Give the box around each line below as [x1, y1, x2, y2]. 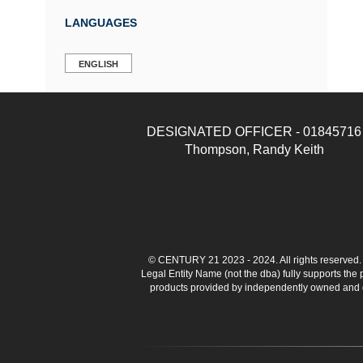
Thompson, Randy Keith [184, 142, 324, 156]
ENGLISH [79, 58, 118, 69]
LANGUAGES [65, 15, 137, 29]
